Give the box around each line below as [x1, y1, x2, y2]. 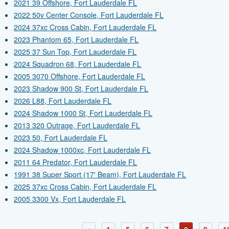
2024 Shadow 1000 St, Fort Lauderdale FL [14, 108, 153, 119]
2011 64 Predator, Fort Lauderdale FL [14, 157, 138, 168]
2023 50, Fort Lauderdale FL [14, 132, 108, 143]
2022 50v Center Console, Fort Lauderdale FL [14, 10, 164, 20]
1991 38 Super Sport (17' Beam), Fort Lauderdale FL [14, 169, 187, 180]
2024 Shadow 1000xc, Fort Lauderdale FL [14, 145, 151, 155]
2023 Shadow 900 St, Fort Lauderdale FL [14, 83, 149, 94]
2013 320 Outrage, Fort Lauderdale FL [14, 120, 141, 131]
